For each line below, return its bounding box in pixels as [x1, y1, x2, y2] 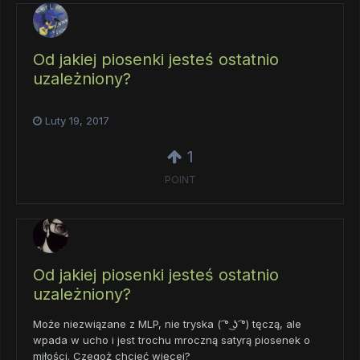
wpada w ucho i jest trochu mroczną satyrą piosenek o [33, 333, 310, 347]
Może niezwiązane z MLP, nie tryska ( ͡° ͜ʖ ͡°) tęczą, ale [33, 317, 301, 331]
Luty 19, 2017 [45, 114, 109, 128]
